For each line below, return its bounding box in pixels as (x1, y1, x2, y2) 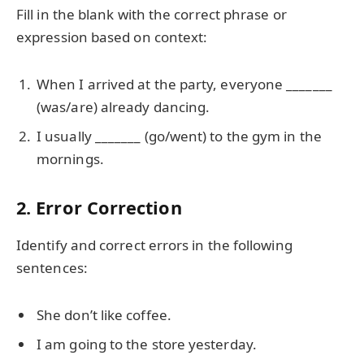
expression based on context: (16, 28, 208, 47)
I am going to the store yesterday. (37, 334, 257, 353)
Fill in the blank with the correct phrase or (16, 5, 287, 24)
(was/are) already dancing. (37, 97, 210, 117)
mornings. (37, 149, 104, 168)
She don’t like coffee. (37, 305, 171, 325)
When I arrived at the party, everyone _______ (37, 75, 332, 94)
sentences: (16, 258, 88, 278)
